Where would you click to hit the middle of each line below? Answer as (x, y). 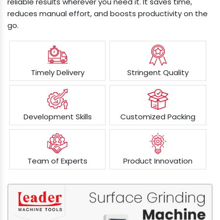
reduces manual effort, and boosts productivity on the (108, 13)
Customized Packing (158, 117)
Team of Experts (58, 161)
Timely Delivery (57, 73)
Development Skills (57, 117)
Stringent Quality (158, 73)
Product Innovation (158, 161)
